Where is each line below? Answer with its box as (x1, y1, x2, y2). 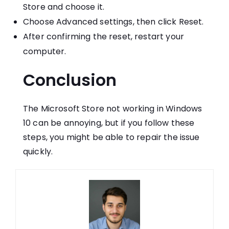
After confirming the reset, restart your (23, 31, 184, 43)
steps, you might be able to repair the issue (23, 131, 200, 144)
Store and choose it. (23, 1, 104, 13)
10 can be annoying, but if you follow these (23, 117, 195, 129)
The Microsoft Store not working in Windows (23, 103, 202, 115)
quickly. (23, 146, 53, 158)
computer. (23, 45, 66, 58)
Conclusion (23, 68, 117, 92)
